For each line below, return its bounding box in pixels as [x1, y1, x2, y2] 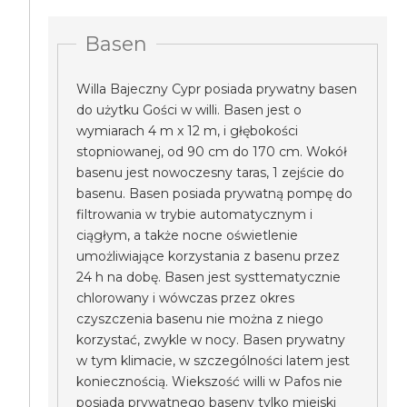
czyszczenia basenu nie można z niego [76, 311, 324, 327]
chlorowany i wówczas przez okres [76, 290, 295, 306]
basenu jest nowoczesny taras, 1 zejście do [76, 164, 345, 181]
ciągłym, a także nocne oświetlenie [76, 227, 299, 243]
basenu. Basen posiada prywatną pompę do [76, 185, 353, 202]
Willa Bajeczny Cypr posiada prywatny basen [76, 81, 358, 97]
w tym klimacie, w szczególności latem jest [76, 352, 351, 369]
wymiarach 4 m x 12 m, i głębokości [76, 123, 299, 139]
